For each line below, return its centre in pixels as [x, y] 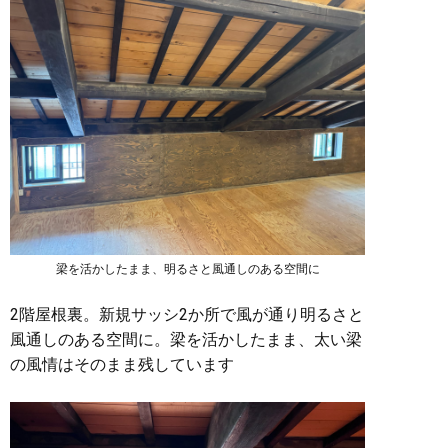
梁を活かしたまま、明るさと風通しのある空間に [187, 269]
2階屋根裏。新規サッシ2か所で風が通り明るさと [187, 314]
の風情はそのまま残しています [122, 364]
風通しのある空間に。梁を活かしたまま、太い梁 [186, 339]
